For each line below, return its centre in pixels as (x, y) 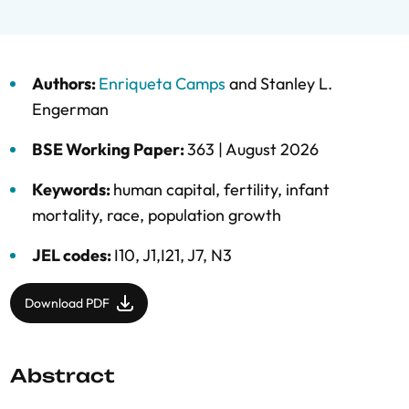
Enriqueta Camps (162, 84)
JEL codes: (73, 255)
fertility (251, 189)
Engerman (70, 109)
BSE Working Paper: (110, 149)
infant (308, 189)
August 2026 (272, 149)
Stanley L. (296, 84)
